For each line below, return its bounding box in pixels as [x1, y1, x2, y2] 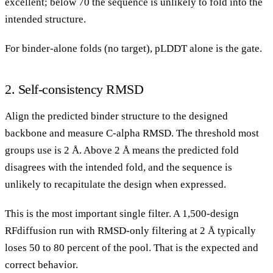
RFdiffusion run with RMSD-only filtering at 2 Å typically [5, 224, 256, 236]
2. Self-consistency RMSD [5, 81, 144, 97]
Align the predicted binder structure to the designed [5, 110, 228, 122]
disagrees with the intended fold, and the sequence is [5, 161, 232, 173]
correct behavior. [5, 258, 78, 271]
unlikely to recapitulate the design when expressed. [5, 178, 226, 190]
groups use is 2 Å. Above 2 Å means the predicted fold [5, 144, 239, 156]
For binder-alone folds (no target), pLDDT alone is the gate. [5, 42, 262, 54]
